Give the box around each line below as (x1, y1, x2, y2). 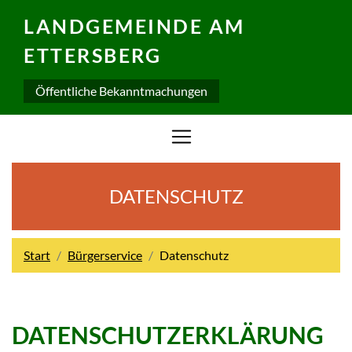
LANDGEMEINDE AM (24, 14, 245, 38)
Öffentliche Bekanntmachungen (35, 83, 207, 98)
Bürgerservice (68, 247, 142, 262)
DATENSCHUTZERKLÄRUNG (12, 321, 324, 349)
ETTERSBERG (24, 43, 161, 67)
